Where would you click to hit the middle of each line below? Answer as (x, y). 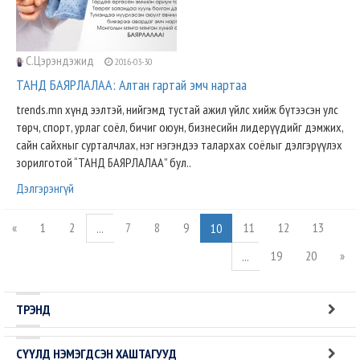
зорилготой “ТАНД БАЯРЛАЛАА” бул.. (104, 162)
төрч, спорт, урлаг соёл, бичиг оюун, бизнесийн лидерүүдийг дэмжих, (180, 127)
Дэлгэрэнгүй (45, 188)
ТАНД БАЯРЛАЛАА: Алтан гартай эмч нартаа (131, 85)
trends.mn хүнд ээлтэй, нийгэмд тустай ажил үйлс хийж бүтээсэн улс (177, 109)
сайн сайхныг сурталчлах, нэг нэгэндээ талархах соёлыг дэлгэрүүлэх (179, 145)
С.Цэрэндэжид (60, 60)
